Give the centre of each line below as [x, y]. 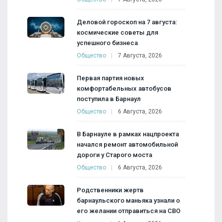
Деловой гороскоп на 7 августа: [127, 22]
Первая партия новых [111, 78]
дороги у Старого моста [114, 155]
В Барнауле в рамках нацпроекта [128, 134]
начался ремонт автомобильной [127, 144]
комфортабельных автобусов [124, 88]
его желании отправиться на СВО [129, 211]
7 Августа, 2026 [140, 55]
